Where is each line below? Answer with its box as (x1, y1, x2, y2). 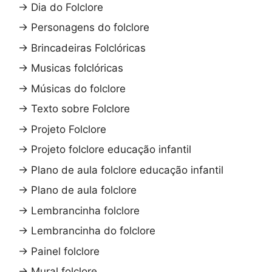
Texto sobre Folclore (31, 103, 130, 115)
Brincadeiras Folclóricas (31, 41, 146, 54)
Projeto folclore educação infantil (31, 143, 191, 156)
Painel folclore (31, 245, 100, 257)
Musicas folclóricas (31, 62, 123, 75)
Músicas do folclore (31, 82, 126, 95)
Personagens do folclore (31, 21, 149, 34)
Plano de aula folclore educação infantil (31, 163, 223, 176)
